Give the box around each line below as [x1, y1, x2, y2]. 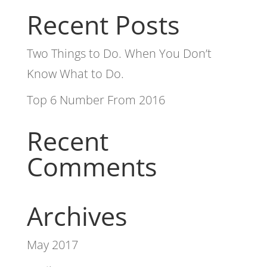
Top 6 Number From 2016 [26, 92, 165, 108]
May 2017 [26, 237, 78, 253]
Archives [26, 198, 128, 234]
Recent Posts [26, 7, 180, 43]
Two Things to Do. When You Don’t [26, 45, 212, 62]
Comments [26, 149, 157, 185]
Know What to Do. [26, 66, 124, 82]
